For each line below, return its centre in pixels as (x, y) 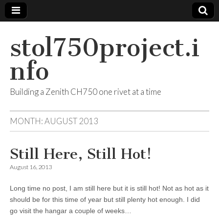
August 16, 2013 (31, 167)
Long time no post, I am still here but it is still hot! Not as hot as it (109, 188)
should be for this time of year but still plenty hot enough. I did (105, 199)
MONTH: (27, 121)
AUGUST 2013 (71, 121)
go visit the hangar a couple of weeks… (71, 211)
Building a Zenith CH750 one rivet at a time (86, 92)
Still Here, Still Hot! (81, 154)
